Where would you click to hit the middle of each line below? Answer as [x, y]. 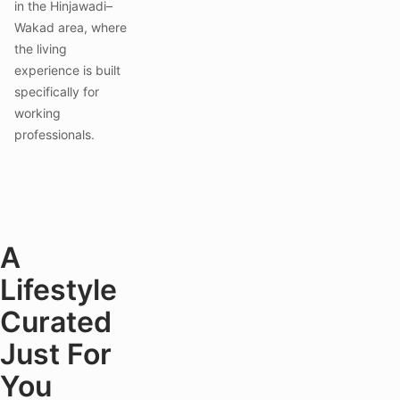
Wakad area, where [71, 27]
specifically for [57, 91]
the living [41, 48]
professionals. [54, 134]
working [37, 112]
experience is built [67, 70]
